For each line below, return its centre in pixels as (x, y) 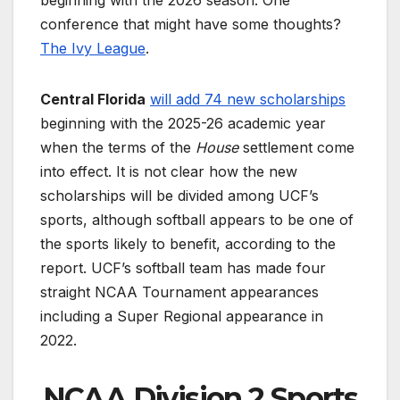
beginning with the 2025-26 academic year (183, 123)
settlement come (296, 147)
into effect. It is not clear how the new (169, 171)
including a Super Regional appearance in (182, 316)
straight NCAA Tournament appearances (179, 292)
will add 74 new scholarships (248, 99)
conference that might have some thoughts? (191, 24)
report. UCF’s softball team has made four (183, 267)
